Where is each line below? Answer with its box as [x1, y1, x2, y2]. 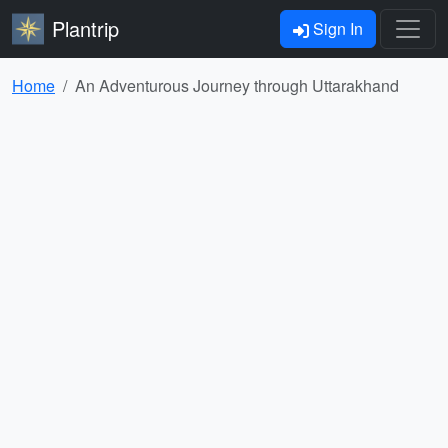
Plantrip [52, 14, 119, 43]
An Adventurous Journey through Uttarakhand [75, 74, 399, 97]
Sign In [309, 17, 363, 40]
